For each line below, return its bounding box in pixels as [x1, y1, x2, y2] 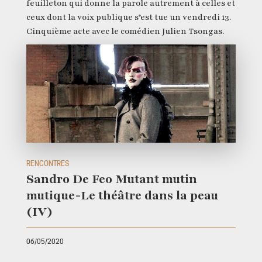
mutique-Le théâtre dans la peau [26, 187, 218, 204]
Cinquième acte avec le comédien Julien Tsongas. [26, 25, 224, 37]
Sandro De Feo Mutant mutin [26, 170, 197, 188]
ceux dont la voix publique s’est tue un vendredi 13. [26, 11, 231, 23]
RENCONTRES [26, 158, 69, 168]
